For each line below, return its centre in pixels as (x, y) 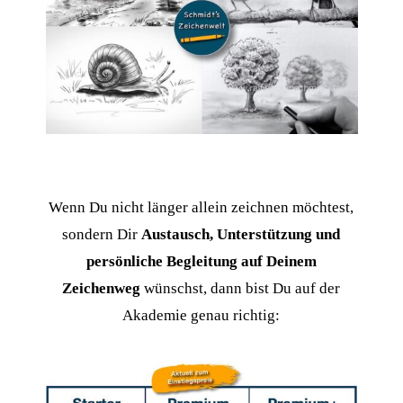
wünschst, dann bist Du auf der (241, 289)
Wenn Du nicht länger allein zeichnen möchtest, (201, 208)
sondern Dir (102, 235)
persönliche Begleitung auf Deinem (201, 262)
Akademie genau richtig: (201, 316)
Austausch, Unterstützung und (241, 235)
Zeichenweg (102, 289)
